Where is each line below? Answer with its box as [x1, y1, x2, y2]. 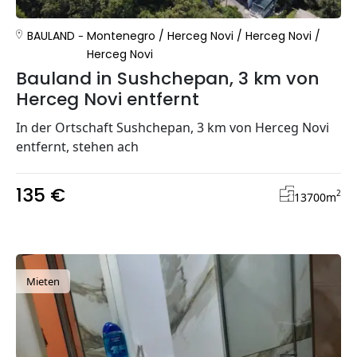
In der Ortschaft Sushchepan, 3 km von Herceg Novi [16, 118, 329, 136]
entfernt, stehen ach [16, 137, 139, 155]
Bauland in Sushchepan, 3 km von [16, 65, 320, 91]
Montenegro [87, 27, 156, 44]
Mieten [26, 273, 60, 288]
